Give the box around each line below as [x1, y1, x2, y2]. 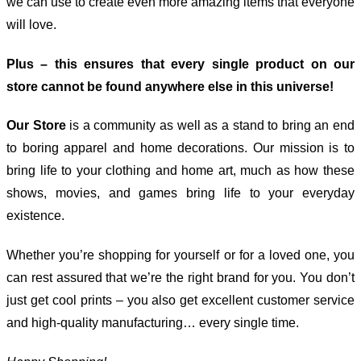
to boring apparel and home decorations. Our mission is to [6, 141, 355, 156]
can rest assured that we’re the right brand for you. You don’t [6, 271, 355, 285]
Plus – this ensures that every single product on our [6, 56, 355, 71]
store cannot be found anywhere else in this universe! [6, 79, 334, 93]
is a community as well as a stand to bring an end [65, 118, 355, 133]
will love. [6, 17, 56, 31]
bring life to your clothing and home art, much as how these [6, 164, 355, 178]
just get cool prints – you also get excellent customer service [6, 293, 355, 308]
